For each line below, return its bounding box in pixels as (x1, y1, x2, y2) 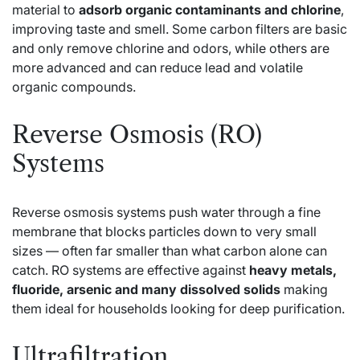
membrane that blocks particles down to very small (12, 223, 317, 239)
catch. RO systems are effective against (12, 261, 249, 278)
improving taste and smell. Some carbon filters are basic (12, 20, 347, 37)
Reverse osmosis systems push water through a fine (12, 203, 321, 220)
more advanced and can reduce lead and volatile (12, 59, 303, 76)
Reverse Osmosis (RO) (12, 119, 262, 149)
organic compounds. (12, 78, 136, 95)
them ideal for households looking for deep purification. (12, 300, 345, 317)
